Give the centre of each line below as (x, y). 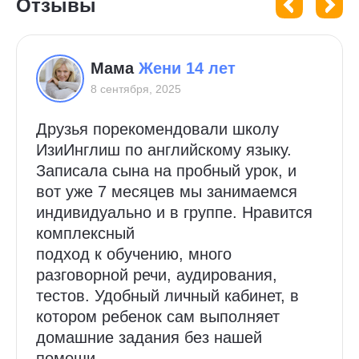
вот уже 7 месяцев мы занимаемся (167, 192)
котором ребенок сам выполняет (158, 317)
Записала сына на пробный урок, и (166, 171)
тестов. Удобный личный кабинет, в (167, 296)
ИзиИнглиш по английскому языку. (164, 150)
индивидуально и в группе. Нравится (174, 212)
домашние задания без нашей (149, 337)
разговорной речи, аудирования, (157, 275)
